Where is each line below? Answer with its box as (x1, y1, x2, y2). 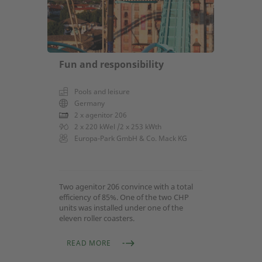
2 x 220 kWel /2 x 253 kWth (74, 121, 162, 132)
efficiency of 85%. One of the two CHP (59, 191, 189, 202)
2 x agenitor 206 (74, 109, 127, 120)
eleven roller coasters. (59, 212, 135, 223)
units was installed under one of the (59, 202, 184, 213)
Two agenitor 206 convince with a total (59, 181, 194, 192)
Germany (74, 98, 105, 108)
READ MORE (67, 237, 111, 248)
